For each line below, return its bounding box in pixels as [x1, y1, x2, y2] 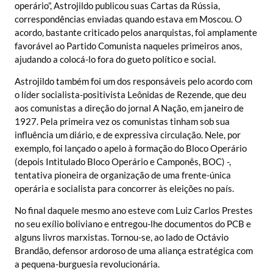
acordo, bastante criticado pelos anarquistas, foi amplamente [15, 26, 257, 38]
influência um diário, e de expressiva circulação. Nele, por [15, 129, 241, 140]
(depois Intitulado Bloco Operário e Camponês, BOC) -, [15, 155, 231, 167]
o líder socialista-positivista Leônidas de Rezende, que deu [15, 88, 246, 100]
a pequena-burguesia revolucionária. [15, 258, 160, 270]
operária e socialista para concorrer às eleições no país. [15, 182, 234, 194]
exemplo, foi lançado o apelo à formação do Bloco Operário [15, 142, 247, 154]
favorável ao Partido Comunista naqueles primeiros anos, [15, 40, 242, 51]
